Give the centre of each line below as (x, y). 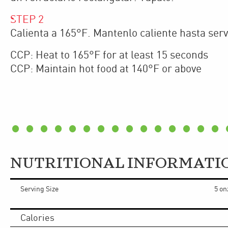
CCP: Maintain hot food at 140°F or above (106, 69)
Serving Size (39, 190)
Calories (37, 218)
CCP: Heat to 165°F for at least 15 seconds (109, 56)
